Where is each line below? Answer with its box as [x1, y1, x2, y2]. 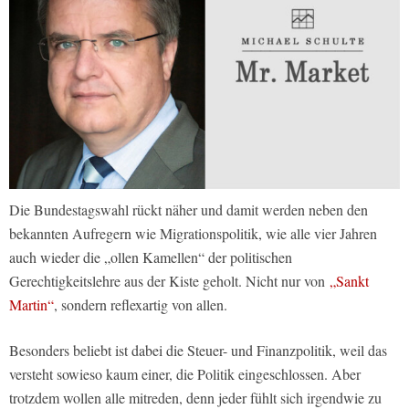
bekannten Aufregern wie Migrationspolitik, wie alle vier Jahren [9, 224, 377, 244]
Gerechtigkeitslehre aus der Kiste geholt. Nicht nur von [9, 271, 330, 291]
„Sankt [330, 271, 369, 291]
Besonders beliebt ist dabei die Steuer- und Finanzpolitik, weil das [9, 341, 387, 361]
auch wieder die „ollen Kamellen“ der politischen [9, 247, 292, 267]
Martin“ [9, 295, 54, 315]
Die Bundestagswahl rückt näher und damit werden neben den [9, 200, 368, 220]
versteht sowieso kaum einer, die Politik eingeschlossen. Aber [9, 364, 361, 384]
